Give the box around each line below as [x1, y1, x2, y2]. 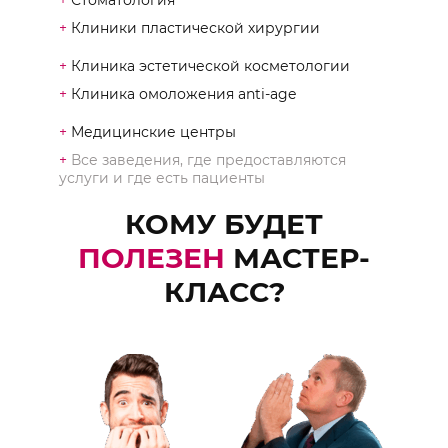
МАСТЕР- [233, 240, 370, 275]
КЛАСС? [163, 274, 285, 309]
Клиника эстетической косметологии [67, 57, 350, 76]
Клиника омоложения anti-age [67, 85, 296, 104]
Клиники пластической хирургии [67, 19, 320, 38]
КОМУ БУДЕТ [125, 206, 323, 241]
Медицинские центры [67, 123, 236, 142]
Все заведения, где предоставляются [67, 150, 346, 169]
